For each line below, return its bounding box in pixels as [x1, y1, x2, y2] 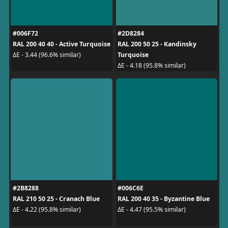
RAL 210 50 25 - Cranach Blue [12, 194, 100, 203]
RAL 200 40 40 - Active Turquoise [12, 39, 110, 48]
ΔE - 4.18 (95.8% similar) [118, 61, 186, 70]
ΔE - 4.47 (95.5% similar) [118, 205, 186, 214]
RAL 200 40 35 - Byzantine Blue [118, 194, 210, 203]
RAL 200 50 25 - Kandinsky [118, 39, 196, 48]
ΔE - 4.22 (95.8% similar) [12, 205, 81, 214]
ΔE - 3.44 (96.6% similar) [12, 50, 81, 59]
